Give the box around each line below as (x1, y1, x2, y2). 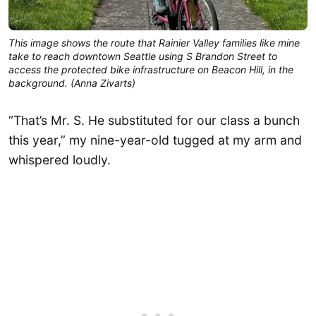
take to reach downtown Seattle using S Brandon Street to (8, 50, 277, 63)
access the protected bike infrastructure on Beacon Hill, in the (8, 63, 293, 76)
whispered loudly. (8, 152, 114, 168)
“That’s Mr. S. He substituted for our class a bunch (8, 113, 300, 128)
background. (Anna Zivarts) (8, 77, 135, 90)
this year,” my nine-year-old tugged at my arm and (8, 133, 302, 148)
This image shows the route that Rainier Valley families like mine (8, 37, 300, 49)
